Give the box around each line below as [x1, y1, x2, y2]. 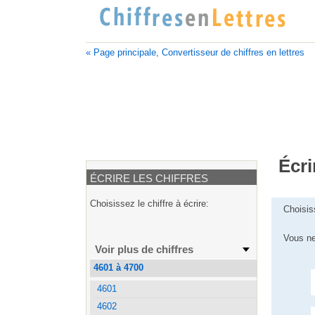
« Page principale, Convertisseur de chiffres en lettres [86, 47, 304, 58]
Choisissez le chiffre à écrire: [90, 198, 209, 209]
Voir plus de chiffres [95, 243, 194, 255]
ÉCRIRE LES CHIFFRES [89, 172, 208, 184]
